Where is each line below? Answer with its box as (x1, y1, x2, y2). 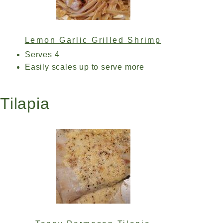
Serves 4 (25, 50, 60, 59)
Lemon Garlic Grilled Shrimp (24, 36, 161, 44)
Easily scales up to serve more (25, 63, 144, 71)
